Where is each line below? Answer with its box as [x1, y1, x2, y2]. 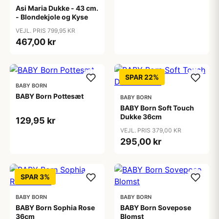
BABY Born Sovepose [120, 203, 191, 212]
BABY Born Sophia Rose [16, 203, 95, 212]
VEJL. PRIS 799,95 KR [16, 27, 75, 34]
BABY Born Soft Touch [120, 104, 194, 112]
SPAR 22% [125, 73, 159, 81]
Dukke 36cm [120, 112, 162, 121]
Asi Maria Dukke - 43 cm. [16, 4, 98, 12]
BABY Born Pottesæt [16, 92, 84, 100]
